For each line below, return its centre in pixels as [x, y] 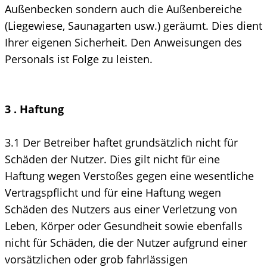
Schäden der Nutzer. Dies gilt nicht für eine [112, 159]
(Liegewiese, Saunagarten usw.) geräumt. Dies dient [133, 25]
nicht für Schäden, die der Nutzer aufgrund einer [126, 242]
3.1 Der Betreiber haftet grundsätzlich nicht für [121, 142]
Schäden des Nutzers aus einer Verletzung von [121, 209]
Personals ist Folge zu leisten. [79, 59]
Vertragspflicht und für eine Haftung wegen [113, 192]
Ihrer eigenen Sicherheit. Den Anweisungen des [123, 42]
